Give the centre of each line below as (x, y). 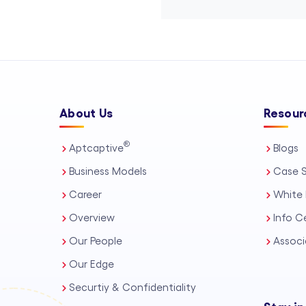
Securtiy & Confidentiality (133, 288)
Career (85, 195)
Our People (96, 241)
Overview (92, 218)
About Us (86, 113)
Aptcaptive (96, 149)
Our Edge (92, 265)
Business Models (108, 172)
